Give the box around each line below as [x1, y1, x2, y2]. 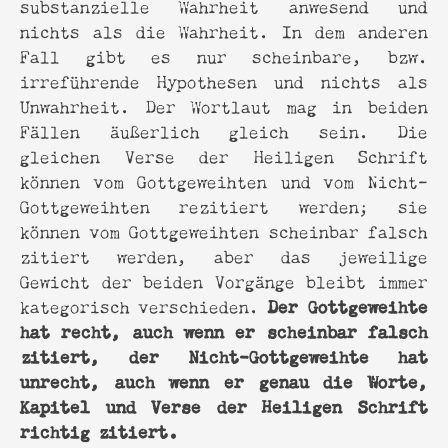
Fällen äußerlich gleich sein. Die [20, 116, 428, 144]
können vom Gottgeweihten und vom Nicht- [20, 166, 428, 194]
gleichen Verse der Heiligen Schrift [20, 141, 428, 169]
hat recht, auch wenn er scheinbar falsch [20, 315, 428, 344]
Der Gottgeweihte [268, 290, 428, 319]
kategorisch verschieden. [20, 291, 268, 319]
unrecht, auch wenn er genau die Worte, [20, 365, 428, 394]
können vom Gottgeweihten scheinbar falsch [20, 216, 428, 244]
